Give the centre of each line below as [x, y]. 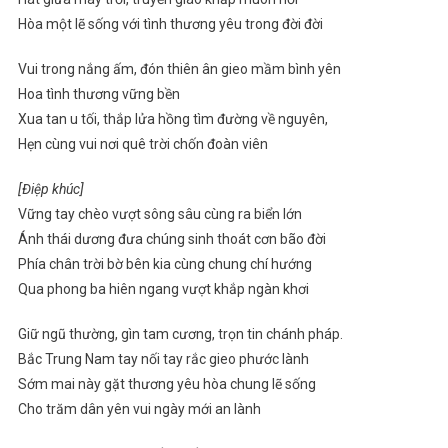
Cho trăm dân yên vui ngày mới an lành [139, 408]
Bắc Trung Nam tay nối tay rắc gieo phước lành [163, 358]
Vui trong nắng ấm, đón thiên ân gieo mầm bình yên [179, 68]
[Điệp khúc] [50, 188]
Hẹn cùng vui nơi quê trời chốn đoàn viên [142, 143]
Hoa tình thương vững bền [98, 93]
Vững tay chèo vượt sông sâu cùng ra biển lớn [159, 213]
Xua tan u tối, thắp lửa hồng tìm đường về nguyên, [172, 118]
